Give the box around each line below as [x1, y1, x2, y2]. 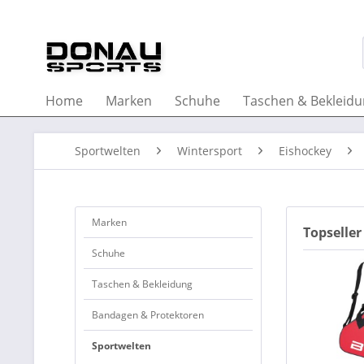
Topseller [303, 223, 362, 241]
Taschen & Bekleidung [92, 277, 193, 291]
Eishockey [279, 143, 331, 158]
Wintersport [177, 143, 242, 158]
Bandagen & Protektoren [92, 308, 204, 322]
